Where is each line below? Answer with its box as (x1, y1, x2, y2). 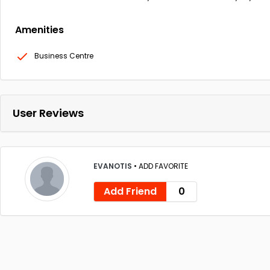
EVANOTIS (93, 160, 134, 171)
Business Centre (34, 51, 93, 61)
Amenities (15, 23, 64, 37)
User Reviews (13, 105, 84, 121)
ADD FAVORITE (139, 160, 188, 171)
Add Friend (104, 184, 157, 198)
